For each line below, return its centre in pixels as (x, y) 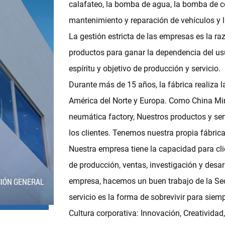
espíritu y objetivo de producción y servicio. (144, 68)
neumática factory (101, 117)
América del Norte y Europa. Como (130, 100)
